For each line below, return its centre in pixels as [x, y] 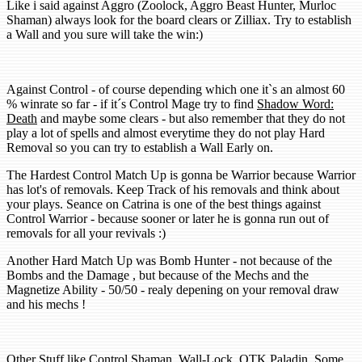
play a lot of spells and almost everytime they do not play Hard [166, 133]
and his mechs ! [46, 305]
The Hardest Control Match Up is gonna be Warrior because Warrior [181, 175]
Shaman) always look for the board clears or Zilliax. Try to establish [179, 20]
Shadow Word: [295, 104]
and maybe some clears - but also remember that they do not [191, 119]
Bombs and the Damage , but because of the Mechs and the [158, 276]
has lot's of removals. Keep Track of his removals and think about [173, 190]
